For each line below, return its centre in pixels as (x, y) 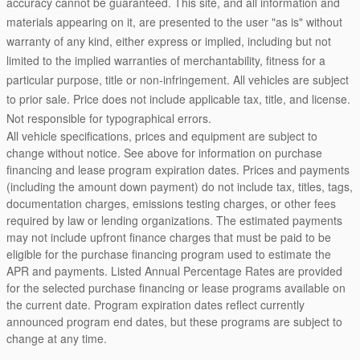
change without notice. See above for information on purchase (164, 152)
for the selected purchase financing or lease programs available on (176, 287)
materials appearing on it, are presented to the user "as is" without (174, 21)
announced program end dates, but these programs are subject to (174, 321)
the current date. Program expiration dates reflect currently (155, 304)
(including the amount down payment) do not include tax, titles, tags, (180, 186)
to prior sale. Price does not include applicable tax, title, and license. (178, 98)
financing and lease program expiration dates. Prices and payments (178, 169)
